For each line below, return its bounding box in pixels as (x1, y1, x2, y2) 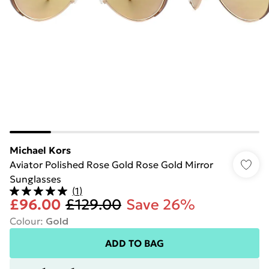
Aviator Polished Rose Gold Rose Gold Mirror (10, 159, 213, 171)
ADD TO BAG (105, 237, 164, 249)
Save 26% (126, 196, 195, 214)
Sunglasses (10, 173, 61, 185)
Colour (10, 215, 40, 227)
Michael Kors (10, 144, 71, 156)
